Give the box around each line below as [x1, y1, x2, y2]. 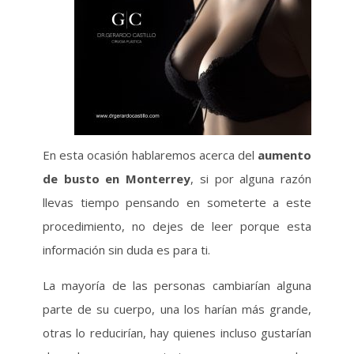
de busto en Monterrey [42, 171, 191, 186]
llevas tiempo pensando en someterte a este [42, 194, 312, 210]
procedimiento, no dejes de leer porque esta [42, 218, 312, 234]
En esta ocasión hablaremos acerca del [42, 147, 258, 163]
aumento [258, 147, 312, 163]
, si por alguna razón [190, 171, 312, 186]
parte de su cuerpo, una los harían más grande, [42, 301, 312, 317]
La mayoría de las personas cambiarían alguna [42, 277, 312, 293]
